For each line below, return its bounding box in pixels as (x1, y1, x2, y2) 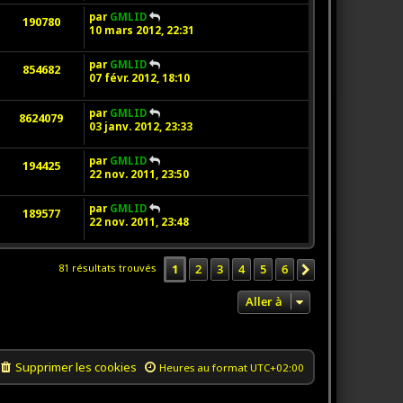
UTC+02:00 (249, 361, 304, 375)
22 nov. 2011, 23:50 (88, 167, 189, 182)
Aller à (245, 293, 282, 310)
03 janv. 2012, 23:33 (88, 119, 193, 133)
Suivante (317, 262, 366, 279)
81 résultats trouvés (58, 261, 159, 275)
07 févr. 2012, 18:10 (88, 71, 190, 85)
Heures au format (158, 361, 250, 375)
